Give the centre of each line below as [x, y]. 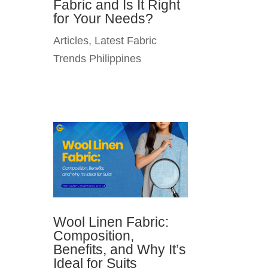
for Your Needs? [103, 18]
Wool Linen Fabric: [111, 222]
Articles [71, 40]
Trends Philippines [98, 58]
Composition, [94, 235]
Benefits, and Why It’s [120, 249]
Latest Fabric [126, 40]
